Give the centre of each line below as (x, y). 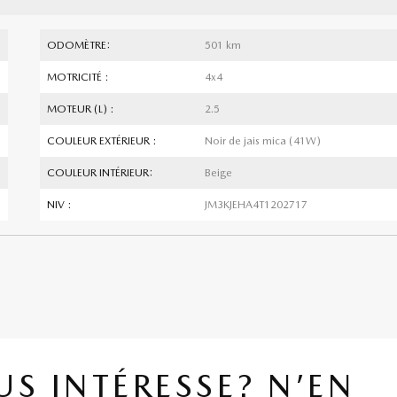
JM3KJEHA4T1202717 (256, 204)
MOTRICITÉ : (78, 77)
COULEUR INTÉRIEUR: (100, 172)
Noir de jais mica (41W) (262, 140)
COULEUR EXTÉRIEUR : (102, 140)
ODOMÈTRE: (79, 45)
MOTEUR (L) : (81, 109)
